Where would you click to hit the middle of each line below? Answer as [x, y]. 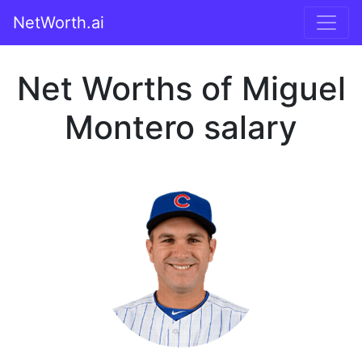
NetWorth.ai [59, 23]
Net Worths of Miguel [181, 88]
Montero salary [181, 127]
